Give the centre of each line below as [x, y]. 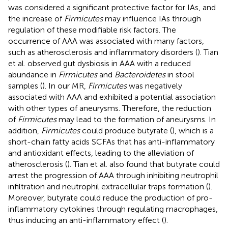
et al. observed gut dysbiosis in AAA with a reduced [99, 63]
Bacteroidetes [140, 74]
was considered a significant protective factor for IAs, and [112, 7]
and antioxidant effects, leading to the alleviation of [101, 153]
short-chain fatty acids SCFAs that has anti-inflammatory [111, 141]
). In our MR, [65, 85]
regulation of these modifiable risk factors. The [92, 30]
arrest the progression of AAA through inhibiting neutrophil [113, 175]
